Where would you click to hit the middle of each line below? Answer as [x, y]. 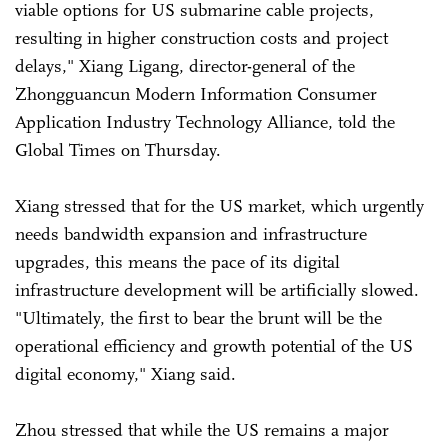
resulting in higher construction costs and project [201, 37]
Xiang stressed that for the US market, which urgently [219, 205]
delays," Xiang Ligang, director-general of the [185, 65]
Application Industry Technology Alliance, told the [205, 121]
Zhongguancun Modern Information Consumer [196, 93]
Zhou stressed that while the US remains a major [202, 429]
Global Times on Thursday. [118, 149]
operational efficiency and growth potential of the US [214, 345]
